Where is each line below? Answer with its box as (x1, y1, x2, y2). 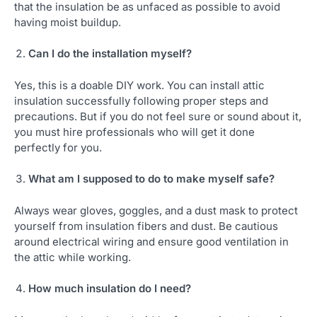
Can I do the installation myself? (28, 47, 192, 61)
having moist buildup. (14, 15, 121, 29)
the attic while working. (14, 250, 131, 264)
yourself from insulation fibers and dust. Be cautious (14, 219, 278, 233)
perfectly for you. (14, 140, 102, 154)
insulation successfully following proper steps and (14, 93, 268, 108)
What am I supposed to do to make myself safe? (28, 172, 275, 186)
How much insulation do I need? (28, 282, 191, 296)
